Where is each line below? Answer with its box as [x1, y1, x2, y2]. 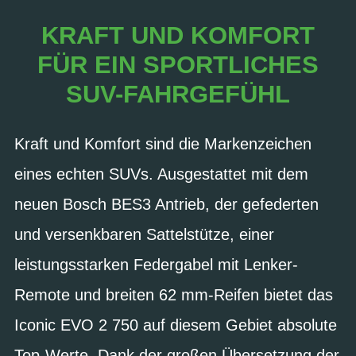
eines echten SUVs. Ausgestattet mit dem [14, 164, 308, 183]
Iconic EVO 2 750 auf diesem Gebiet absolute [14, 315, 337, 334]
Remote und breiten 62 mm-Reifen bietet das [14, 285, 333, 304]
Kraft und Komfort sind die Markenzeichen [14, 134, 311, 153]
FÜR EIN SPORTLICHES [37, 51, 319, 79]
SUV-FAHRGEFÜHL [66, 80, 290, 108]
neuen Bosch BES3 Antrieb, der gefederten [14, 195, 319, 213]
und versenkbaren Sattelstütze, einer [14, 225, 274, 243]
